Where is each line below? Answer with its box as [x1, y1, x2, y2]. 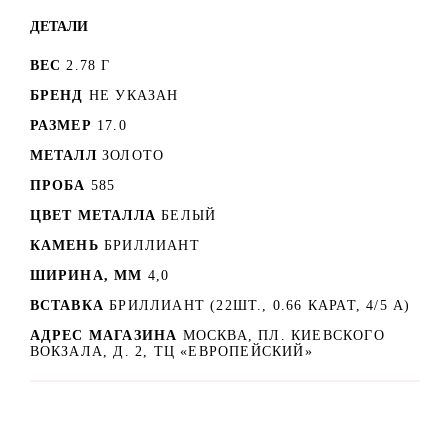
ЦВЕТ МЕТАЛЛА [29, 207, 156, 223]
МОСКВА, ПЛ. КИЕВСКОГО [182, 327, 385, 343]
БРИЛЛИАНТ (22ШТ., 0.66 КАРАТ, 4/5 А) [109, 297, 411, 313]
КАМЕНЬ [29, 237, 99, 253]
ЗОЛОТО [102, 147, 165, 163]
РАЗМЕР [29, 117, 92, 133]
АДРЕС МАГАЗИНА [29, 327, 183, 343]
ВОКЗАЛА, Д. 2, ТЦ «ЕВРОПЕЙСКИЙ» [29, 343, 313, 359]
